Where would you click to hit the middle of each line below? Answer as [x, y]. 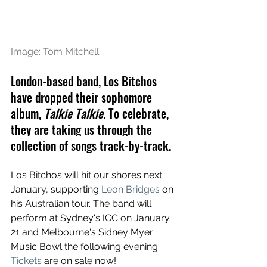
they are [31, 129]
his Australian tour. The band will [82, 203]
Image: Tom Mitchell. [56, 51]
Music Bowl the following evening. [86, 246]
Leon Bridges [131, 189]
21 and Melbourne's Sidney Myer [83, 232]
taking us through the [103, 129]
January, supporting [56, 189]
